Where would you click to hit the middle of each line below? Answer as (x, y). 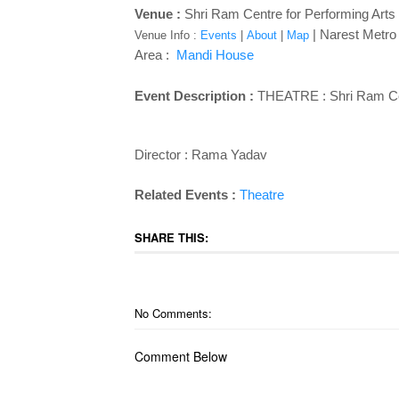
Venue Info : (167, 35)
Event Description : (195, 96)
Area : (153, 55)
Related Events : (185, 195)
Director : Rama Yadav (200, 155)
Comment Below (180, 356)
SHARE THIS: (171, 237)
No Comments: (173, 313)
